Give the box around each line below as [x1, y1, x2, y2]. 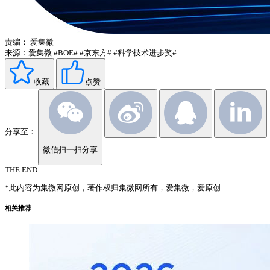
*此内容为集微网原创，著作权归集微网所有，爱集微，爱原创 [5, 183, 221, 192]
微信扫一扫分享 [43, 145, 98, 154]
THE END [5, 165, 37, 174]
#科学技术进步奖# [113, 48, 177, 58]
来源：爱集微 [5, 48, 52, 58]
